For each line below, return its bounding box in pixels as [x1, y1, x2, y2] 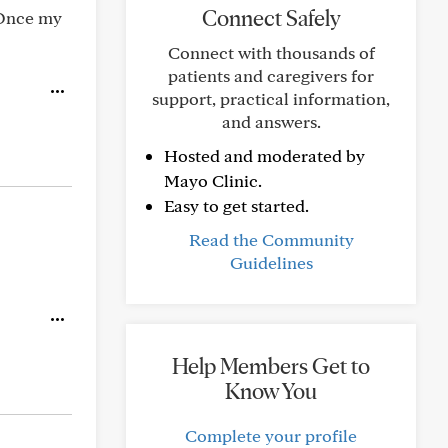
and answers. [221, 111, 321, 132]
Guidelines [229, 252, 313, 273]
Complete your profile [185, 425, 357, 446]
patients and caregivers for [168, 65, 374, 86]
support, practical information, [152, 88, 390, 109]
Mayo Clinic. [164, 170, 262, 191]
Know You [225, 377, 317, 405]
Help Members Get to [172, 352, 370, 380]
